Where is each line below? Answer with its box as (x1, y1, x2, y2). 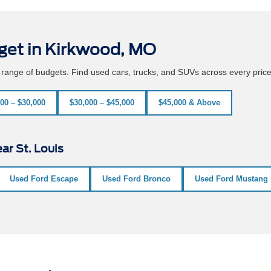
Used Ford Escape (10, 174, 78, 183)
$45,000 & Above (158, 97, 220, 107)
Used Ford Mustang (195, 174, 268, 183)
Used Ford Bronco (102, 174, 171, 183)
